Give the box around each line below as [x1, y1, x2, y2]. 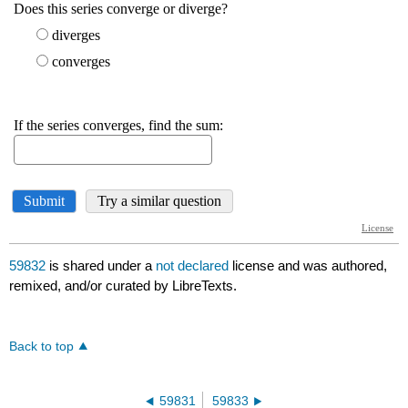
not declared [156, 258, 233, 274]
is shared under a [46, 258, 157, 274]
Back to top [9, 340, 75, 354]
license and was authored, [232, 258, 388, 274]
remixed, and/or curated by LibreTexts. [9, 278, 238, 294]
